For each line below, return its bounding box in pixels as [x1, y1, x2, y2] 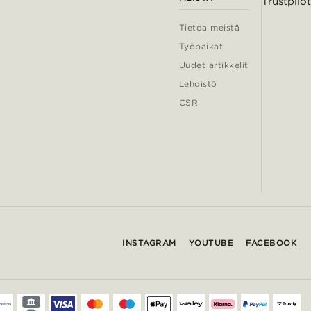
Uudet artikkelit [178, 60, 249, 71]
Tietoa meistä [178, 22, 240, 33]
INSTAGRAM [122, 237, 176, 249]
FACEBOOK [246, 237, 297, 249]
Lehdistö [178, 78, 217, 90]
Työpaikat [178, 41, 224, 52]
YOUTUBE [188, 237, 233, 249]
